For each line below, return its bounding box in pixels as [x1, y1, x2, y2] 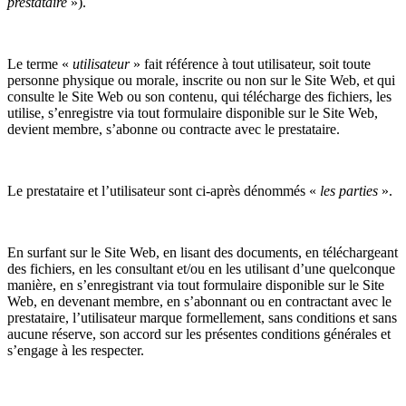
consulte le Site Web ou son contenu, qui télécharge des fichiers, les [7, 88, 391, 104]
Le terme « [7, 55, 72, 72]
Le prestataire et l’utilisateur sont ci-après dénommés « [7, 182, 320, 198]
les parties [320, 182, 378, 198]
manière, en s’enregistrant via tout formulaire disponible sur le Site [7, 276, 384, 293]
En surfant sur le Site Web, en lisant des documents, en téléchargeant [7, 244, 398, 260]
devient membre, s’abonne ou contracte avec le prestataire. [7, 121, 340, 137]
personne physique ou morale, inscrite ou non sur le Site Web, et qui [7, 72, 395, 88]
